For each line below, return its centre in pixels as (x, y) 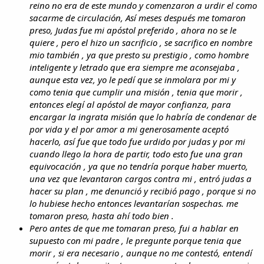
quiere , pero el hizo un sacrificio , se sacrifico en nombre (141, 42)
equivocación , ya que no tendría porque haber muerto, (139, 166)
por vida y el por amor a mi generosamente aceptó (129, 129)
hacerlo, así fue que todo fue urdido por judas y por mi (137, 141)
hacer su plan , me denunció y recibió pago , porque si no (143, 191)
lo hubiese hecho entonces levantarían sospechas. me (134, 203)
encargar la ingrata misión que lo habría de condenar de (143, 116)
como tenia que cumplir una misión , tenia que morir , (136, 92)
